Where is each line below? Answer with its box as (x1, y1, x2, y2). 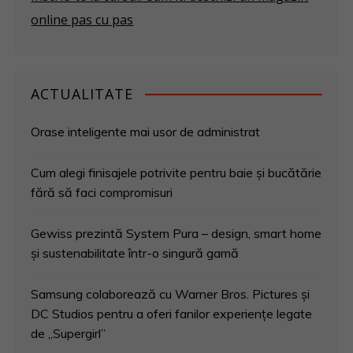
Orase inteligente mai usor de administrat (31, 124, 261, 139)
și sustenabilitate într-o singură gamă (31, 245, 240, 261)
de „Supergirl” (31, 325, 106, 341)
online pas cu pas (31, 11, 134, 28)
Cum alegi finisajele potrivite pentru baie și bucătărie (31, 165, 322, 180)
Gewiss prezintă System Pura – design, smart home (31, 225, 322, 241)
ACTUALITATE (31, 84, 134, 103)
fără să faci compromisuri (31, 184, 173, 200)
